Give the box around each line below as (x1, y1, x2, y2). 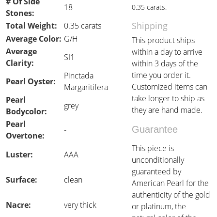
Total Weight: (6, 20, 57, 31)
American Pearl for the (132, 178, 209, 188)
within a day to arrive (132, 46, 202, 57)
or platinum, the (132, 201, 186, 212)
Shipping (132, 20, 168, 31)
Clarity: (6, 58, 34, 68)
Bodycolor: (6, 106, 47, 117)
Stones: (6, 8, 34, 18)
